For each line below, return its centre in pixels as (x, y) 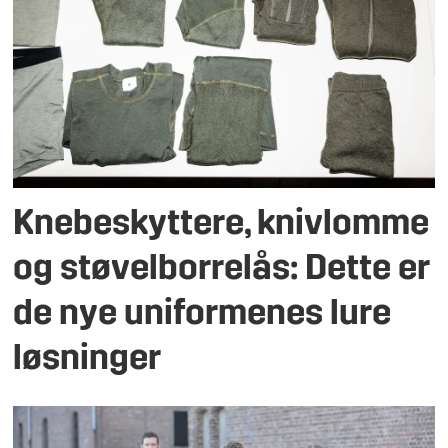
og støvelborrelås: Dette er (222, 270)
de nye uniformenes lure (202, 315)
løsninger (87, 360)
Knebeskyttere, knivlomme (221, 225)
